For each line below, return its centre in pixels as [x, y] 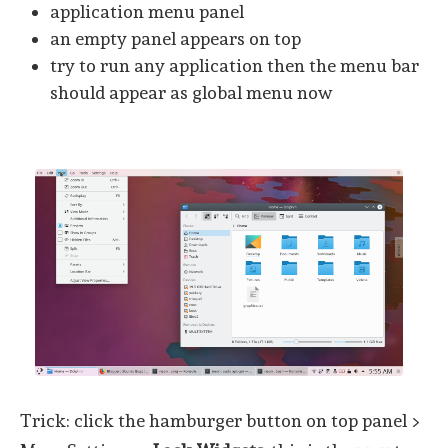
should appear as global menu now [191, 93]
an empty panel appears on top [175, 39]
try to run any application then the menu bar [234, 66]
